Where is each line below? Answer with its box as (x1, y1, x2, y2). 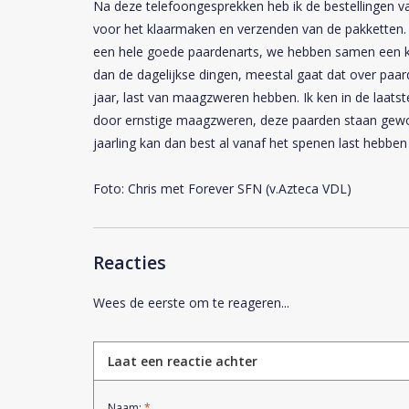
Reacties (93, 249, 166, 275)
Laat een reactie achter (108, 351, 257, 370)
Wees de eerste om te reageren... (93, 293, 289, 311)
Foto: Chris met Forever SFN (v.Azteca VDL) (93, 179, 351, 197)
